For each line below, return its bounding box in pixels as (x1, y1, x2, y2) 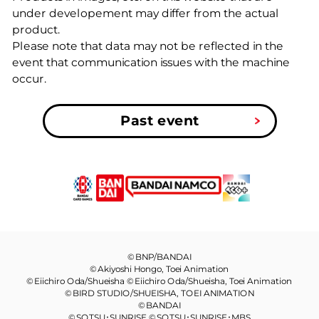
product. (11, 23, 60, 37)
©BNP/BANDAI (127, 251, 192, 263)
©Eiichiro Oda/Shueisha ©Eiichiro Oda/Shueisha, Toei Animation (26, 276, 293, 287)
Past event (120, 113, 199, 130)
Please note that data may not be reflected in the (11, 39, 283, 53)
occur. (11, 72, 46, 86)
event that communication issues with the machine (11, 56, 290, 70)
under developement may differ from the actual (11, 6, 279, 21)
